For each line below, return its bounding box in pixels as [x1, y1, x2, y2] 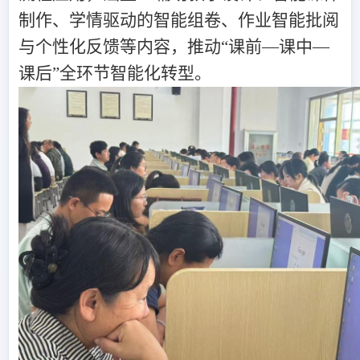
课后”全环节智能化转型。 [18, 63, 211, 83]
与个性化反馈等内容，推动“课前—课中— [18, 37, 329, 56]
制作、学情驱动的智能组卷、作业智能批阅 [18, 10, 339, 30]
